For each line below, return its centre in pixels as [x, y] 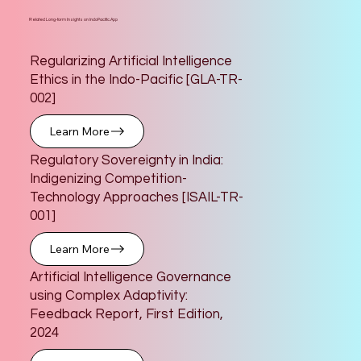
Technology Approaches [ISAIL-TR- [137, 197]
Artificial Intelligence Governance [131, 278]
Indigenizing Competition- [108, 178]
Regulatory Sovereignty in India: [127, 160]
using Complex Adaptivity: [109, 296]
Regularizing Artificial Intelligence [131, 62]
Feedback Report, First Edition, [127, 315]
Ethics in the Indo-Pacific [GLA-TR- [136, 80]
